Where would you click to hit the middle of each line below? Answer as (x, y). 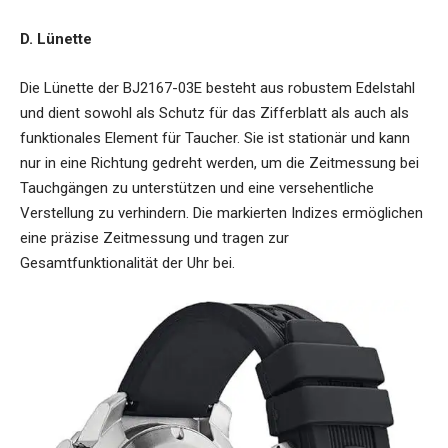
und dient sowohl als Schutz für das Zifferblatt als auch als (214, 112)
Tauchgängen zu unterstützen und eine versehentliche (197, 187)
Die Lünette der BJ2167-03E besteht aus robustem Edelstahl (217, 87)
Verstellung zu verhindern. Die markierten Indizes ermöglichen (221, 212)
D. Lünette (56, 38)
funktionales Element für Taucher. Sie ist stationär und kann (215, 137)
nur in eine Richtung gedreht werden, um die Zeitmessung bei (219, 162)
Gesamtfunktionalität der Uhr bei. (127, 262)
